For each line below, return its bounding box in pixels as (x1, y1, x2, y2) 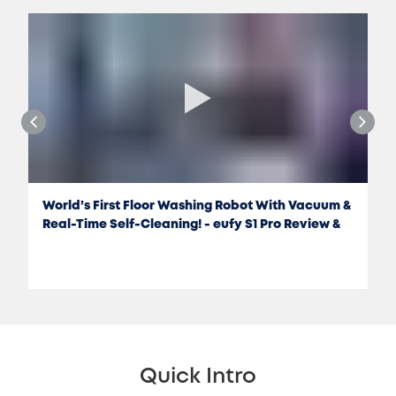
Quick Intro (140, 367, 256, 386)
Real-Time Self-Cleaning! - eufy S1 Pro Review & (42, 218, 340, 230)
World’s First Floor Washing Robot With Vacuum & (42, 200, 351, 211)
